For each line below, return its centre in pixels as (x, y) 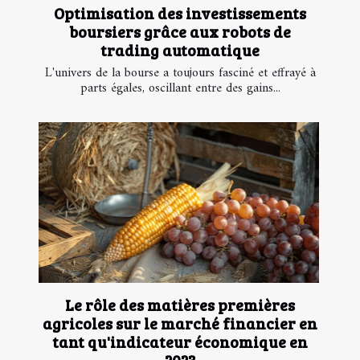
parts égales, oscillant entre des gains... (180, 89)
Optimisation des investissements (180, 13)
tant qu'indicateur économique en (180, 341)
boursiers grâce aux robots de (180, 32)
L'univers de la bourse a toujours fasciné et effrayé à (180, 74)
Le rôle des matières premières (180, 304)
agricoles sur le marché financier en (180, 323)
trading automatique (180, 50)
